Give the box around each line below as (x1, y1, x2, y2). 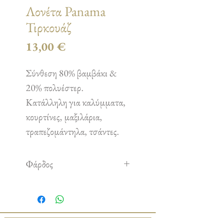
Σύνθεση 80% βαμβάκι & (26, 67, 117, 79)
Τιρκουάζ (26, 18, 71, 36)
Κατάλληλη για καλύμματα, (26, 96, 126, 109)
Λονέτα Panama (26, 2, 106, 20)
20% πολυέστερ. (26, 81, 84, 94)
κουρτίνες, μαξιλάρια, (26, 110, 102, 123)
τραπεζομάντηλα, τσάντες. (26, 125, 119, 138)
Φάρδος (26, 158, 53, 170)
